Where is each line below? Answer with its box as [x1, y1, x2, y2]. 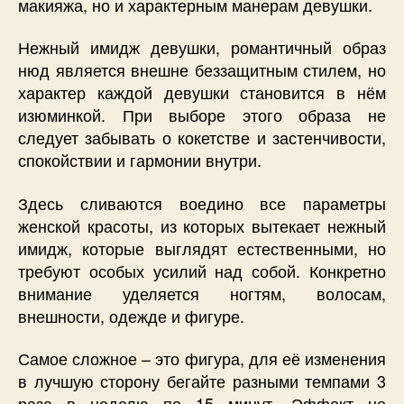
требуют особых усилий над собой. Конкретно [18, 258, 386, 282]
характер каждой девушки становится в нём [18, 80, 386, 105]
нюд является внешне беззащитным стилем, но [18, 58, 386, 82]
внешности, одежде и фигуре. [18, 303, 244, 327]
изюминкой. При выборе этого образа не [18, 103, 386, 127]
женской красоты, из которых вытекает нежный [18, 213, 386, 237]
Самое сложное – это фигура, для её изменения [18, 346, 386, 371]
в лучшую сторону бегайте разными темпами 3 [18, 369, 386, 393]
